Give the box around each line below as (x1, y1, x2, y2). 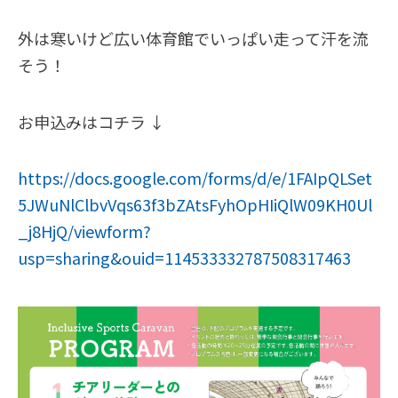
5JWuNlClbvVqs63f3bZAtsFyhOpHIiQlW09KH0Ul (18, 193, 372, 217)
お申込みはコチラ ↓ (18, 109, 165, 133)
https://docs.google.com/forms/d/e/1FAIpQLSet (18, 166, 372, 190)
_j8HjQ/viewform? (18, 219, 151, 243)
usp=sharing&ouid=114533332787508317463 (18, 246, 351, 270)
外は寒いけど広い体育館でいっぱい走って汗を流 (18, 26, 369, 50)
